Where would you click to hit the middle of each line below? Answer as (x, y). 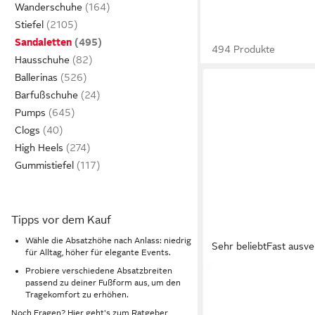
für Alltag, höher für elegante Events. (98, 252)
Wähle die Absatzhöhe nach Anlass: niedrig (108, 240)
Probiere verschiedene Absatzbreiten (99, 271)
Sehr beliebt (239, 246)
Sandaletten (43, 42)
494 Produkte (244, 49)
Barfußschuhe (46, 95)
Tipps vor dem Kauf (61, 220)
